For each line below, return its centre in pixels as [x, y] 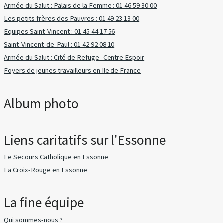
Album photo [42, 103]
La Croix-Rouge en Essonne [46, 169]
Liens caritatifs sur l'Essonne [85, 140]
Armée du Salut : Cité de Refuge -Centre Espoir [74, 57]
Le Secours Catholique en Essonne [56, 157]
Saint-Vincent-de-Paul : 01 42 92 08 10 [59, 44]
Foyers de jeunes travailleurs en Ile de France [73, 70]
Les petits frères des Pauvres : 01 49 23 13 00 [72, 18]
